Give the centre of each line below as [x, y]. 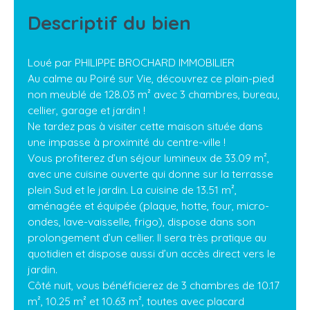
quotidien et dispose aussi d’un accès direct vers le [152, 254]
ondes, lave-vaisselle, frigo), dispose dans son [142, 222]
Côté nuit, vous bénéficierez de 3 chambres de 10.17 [154, 285]
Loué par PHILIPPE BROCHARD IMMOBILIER [131, 63]
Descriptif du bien [109, 23]
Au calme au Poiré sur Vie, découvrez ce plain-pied [151, 79]
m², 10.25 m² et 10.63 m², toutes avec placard [136, 301]
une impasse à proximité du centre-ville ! [127, 142]
